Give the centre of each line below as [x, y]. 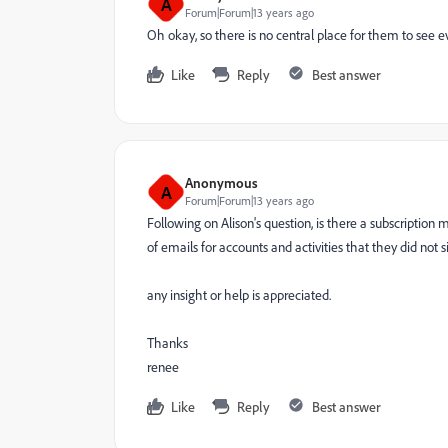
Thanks [167, 342]
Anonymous [221, 182]
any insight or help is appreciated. [239, 294]
